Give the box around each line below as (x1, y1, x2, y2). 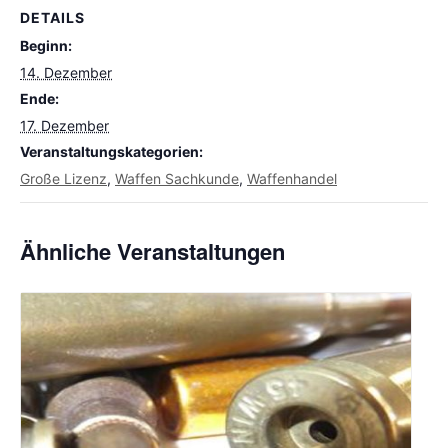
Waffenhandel (247, 170, 337, 188)
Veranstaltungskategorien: (20, 143, 203, 161)
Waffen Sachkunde (115, 170, 239, 188)
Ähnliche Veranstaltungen (20, 235, 285, 268)
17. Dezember (20, 117, 109, 135)
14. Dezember (20, 64, 112, 82)
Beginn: (20, 37, 72, 55)
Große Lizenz (20, 170, 107, 188)
